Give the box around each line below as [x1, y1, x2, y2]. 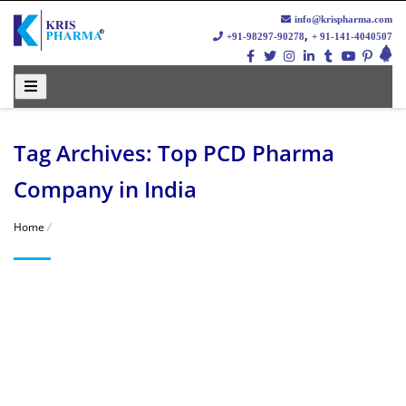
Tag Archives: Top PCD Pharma [14, 138, 334, 169]
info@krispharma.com [292, 14, 392, 24]
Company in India [14, 174, 197, 205]
